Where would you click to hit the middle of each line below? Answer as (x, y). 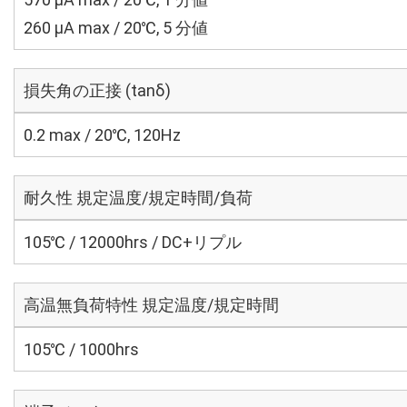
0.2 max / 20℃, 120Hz (102, 135)
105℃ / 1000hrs (81, 349)
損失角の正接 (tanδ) (97, 90)
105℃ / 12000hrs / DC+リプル (133, 242)
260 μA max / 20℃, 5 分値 (116, 28)
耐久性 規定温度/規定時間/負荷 (138, 198)
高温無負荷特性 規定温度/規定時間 (151, 305)
